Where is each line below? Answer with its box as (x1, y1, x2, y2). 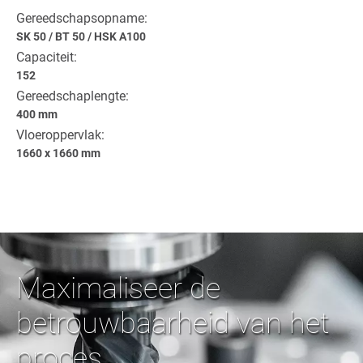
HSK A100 (94, 29, 146, 43)
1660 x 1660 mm (16, 146, 100, 160)
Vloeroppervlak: (16, 126, 105, 143)
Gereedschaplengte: (16, 88, 129, 104)
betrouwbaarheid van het (16, 305, 329, 340)
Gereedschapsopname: (16, 10, 147, 26)
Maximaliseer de (16, 271, 220, 305)
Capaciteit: (16, 49, 77, 65)
